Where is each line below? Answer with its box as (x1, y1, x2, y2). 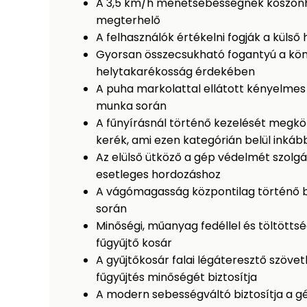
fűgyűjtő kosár (96, 235, 172, 251)
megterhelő (96, 12, 160, 29)
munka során (96, 98, 167, 114)
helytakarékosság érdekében (96, 64, 255, 80)
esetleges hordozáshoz (96, 167, 221, 183)
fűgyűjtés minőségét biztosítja (96, 269, 257, 286)
